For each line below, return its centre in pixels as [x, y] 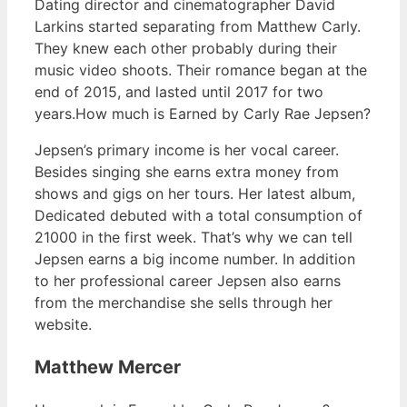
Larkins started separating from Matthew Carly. [198, 26]
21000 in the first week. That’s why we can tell [194, 237]
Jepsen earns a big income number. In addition [195, 258]
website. [63, 324]
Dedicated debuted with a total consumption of [199, 215]
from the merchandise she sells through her [184, 302]
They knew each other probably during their [186, 48]
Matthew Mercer [108, 367]
